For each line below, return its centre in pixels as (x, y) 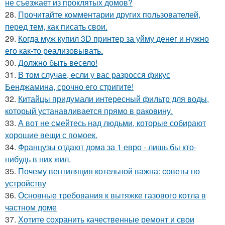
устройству (26, 183)
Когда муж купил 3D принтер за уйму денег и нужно (114, 38)
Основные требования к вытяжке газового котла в (112, 195)
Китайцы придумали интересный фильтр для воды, (114, 99)
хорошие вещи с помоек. (51, 135)
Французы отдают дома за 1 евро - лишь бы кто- (107, 147)
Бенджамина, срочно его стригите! (69, 87)
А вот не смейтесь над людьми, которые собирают (112, 123)
